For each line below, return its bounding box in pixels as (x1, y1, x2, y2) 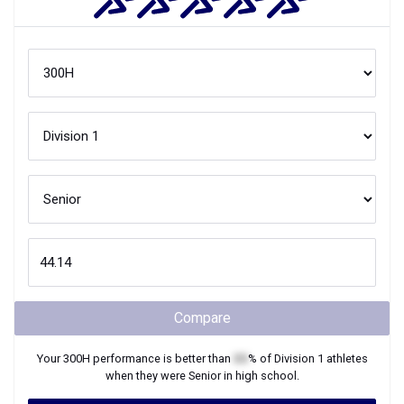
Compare (173, 309, 231, 326)
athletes (323, 352, 368, 365)
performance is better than (89, 352, 234, 365)
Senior (188, 369, 221, 382)
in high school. (220, 369, 299, 382)
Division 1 (273, 352, 324, 365)
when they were (105, 369, 188, 382)
